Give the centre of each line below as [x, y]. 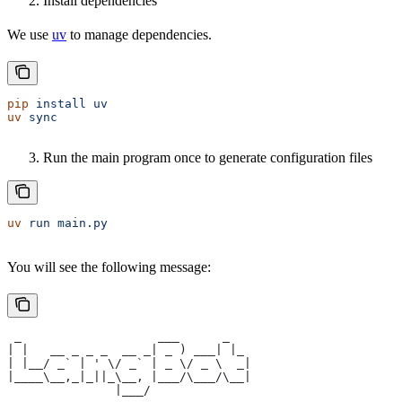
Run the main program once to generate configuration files [208, 157]
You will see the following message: [109, 267]
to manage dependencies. [139, 34]
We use [30, 34]
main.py [79, 223]
